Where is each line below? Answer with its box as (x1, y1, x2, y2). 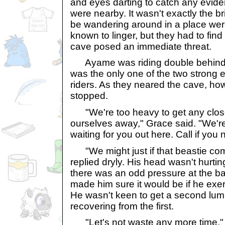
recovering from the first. (70, 200, 174, 211)
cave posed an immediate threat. (70, 41, 211, 52)
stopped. (70, 90, 108, 101)
